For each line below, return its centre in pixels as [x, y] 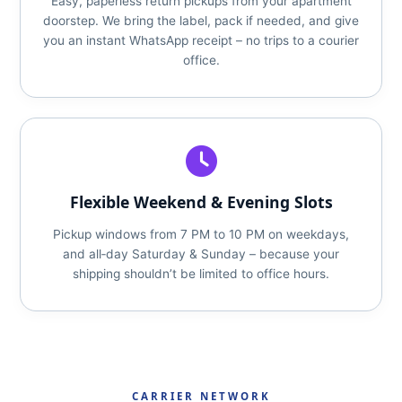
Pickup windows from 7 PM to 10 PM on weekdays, [201, 234]
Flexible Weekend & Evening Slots [201, 202]
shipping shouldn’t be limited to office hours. [201, 274]
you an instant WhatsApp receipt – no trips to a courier [201, 40]
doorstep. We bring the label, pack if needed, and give [201, 21]
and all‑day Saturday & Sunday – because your [201, 254]
